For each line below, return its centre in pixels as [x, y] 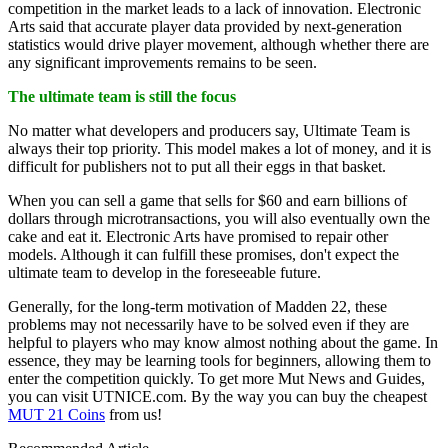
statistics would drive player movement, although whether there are [218, 44]
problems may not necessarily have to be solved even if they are [208, 324]
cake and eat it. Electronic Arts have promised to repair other [198, 236]
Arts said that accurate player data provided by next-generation [205, 26]
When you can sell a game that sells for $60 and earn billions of [207, 200]
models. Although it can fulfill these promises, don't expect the [203, 254]
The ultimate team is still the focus [122, 96]
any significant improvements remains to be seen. [162, 62]
